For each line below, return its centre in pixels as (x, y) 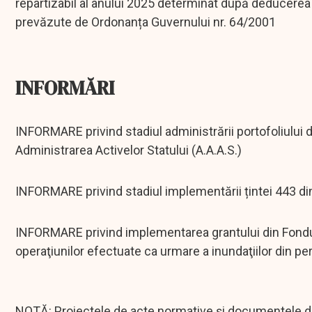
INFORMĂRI (65, 88)
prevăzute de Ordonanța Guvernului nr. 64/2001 (146, 22)
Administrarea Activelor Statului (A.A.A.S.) (128, 150)
